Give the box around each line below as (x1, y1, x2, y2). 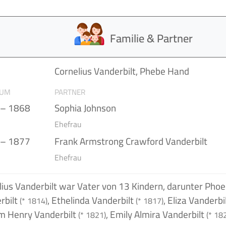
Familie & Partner (110, 28, 193, 49)
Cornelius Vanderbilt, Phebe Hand (54, 62, 189, 80)
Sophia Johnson (54, 98, 116, 117)
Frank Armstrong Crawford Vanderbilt (54, 132, 207, 150)
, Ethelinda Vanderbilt (47, 191, 136, 209)
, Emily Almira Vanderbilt (105, 205, 206, 223)
